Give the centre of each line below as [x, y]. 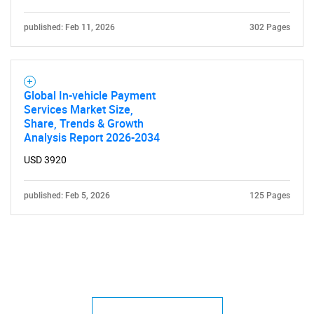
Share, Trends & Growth [84, 123]
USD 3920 [45, 160]
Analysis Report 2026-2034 [92, 137]
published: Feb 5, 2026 [67, 196]
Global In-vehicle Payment [90, 95]
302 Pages [270, 27]
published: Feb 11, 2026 [69, 27]
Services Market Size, [78, 109]
